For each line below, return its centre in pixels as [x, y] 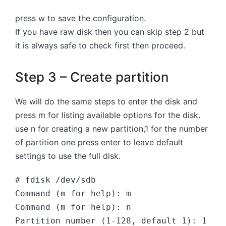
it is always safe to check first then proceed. [100, 46]
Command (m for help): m [78, 194]
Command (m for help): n [73, 207]
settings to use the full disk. [68, 156]
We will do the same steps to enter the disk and [106, 102]
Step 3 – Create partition [94, 77]
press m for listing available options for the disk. [108, 115]
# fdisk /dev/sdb [55, 180]
